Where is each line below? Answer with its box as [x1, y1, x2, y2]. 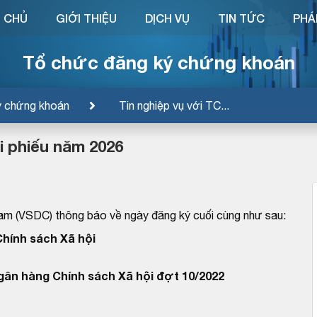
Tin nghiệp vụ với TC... [119, 98, 229, 112]
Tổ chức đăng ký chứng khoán [22, 51, 295, 74]
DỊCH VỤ [144, 11, 190, 25]
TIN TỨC [217, 11, 265, 25]
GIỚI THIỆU [55, 11, 117, 25]
